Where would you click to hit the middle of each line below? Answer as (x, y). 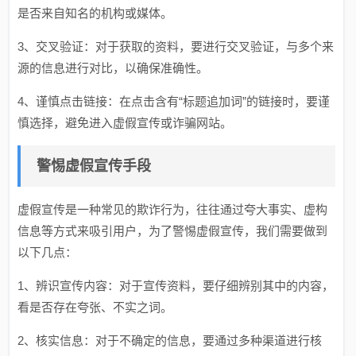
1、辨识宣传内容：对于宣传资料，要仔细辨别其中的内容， (176, 286)
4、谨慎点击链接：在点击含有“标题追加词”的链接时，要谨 (174, 101)
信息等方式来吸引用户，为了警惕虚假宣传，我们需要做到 (173, 231)
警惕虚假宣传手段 (94, 166)
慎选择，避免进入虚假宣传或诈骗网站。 (125, 123)
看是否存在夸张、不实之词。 (95, 307)
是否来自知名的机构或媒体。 (95, 13)
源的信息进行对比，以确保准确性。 (113, 68)
